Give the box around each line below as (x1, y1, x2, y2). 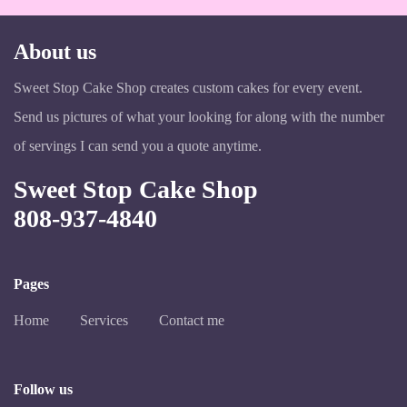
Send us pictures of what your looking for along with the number (14, 109, 384, 125)
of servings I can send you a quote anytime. (14, 138, 265, 154)
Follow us (14, 381, 73, 397)
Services (80, 313, 128, 329)
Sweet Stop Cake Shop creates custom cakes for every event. (14, 80, 362, 96)
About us (14, 40, 96, 65)
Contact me (159, 313, 224, 329)
